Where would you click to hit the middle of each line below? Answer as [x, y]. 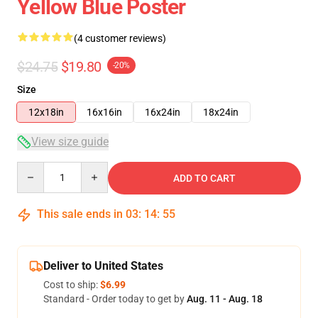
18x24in [221, 112]
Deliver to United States [103, 266]
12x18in [46, 112]
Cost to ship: [72, 285]
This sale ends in [80, 214]
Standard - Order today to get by [115, 299]
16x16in [104, 112]
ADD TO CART [204, 178]
